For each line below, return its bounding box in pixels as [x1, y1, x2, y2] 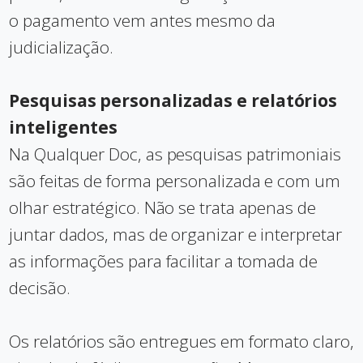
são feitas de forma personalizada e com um [9, 169, 340, 192]
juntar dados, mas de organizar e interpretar [9, 223, 342, 246]
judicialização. [9, 36, 113, 58]
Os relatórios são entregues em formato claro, [9, 330, 354, 352]
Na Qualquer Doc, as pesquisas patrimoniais [9, 143, 341, 165]
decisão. [9, 276, 70, 299]
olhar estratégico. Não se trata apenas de [9, 196, 316, 219]
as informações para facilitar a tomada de [9, 250, 318, 272]
